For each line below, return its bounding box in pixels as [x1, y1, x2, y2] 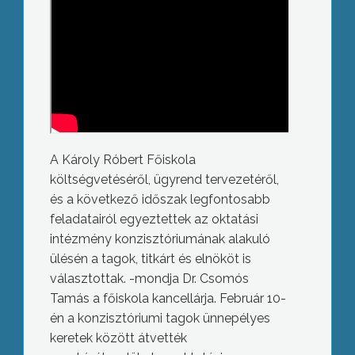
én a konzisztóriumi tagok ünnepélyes [49, 311, 270, 326]
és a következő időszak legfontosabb [49, 192, 270, 208]
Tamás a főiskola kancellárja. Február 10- [49, 291, 286, 307]
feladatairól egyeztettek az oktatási [49, 212, 258, 227]
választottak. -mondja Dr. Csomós [49, 271, 249, 287]
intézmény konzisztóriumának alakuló [49, 231, 270, 247]
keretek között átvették [49, 330, 187, 346]
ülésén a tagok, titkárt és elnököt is [49, 251, 251, 267]
